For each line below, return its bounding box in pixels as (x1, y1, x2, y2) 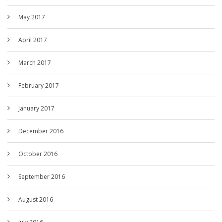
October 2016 (18, 150, 57, 159)
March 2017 (18, 58, 51, 67)
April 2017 (18, 36, 47, 45)
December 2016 (18, 127, 63, 136)
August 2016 (18, 195, 53, 204)
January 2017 (18, 104, 55, 113)
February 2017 (18, 81, 59, 90)
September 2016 (18, 172, 65, 181)
